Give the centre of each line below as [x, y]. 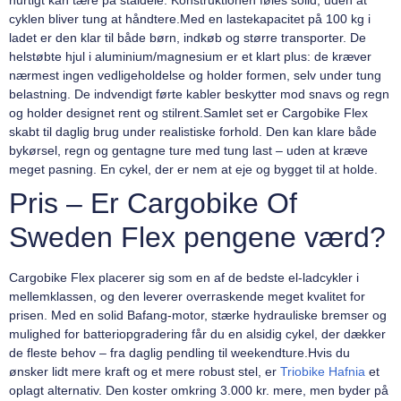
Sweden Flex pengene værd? [197, 238]
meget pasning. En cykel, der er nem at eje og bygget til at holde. [193, 170]
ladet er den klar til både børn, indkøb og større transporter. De [188, 38]
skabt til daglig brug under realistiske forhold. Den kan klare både [193, 132]
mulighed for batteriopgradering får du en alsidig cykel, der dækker [197, 334]
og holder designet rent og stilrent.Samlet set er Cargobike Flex [188, 113]
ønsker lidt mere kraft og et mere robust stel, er [145, 372]
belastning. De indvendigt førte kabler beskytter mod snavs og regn [199, 94]
